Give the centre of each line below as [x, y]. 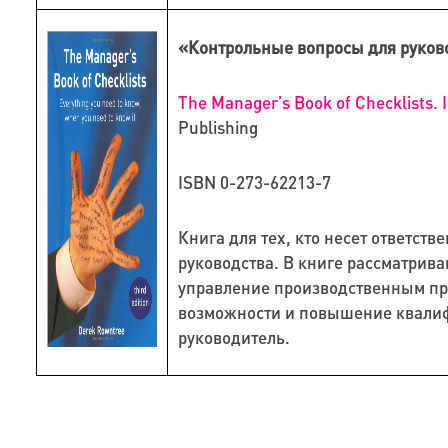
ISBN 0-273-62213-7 [254, 182]
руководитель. [233, 337]
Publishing [217, 127]
